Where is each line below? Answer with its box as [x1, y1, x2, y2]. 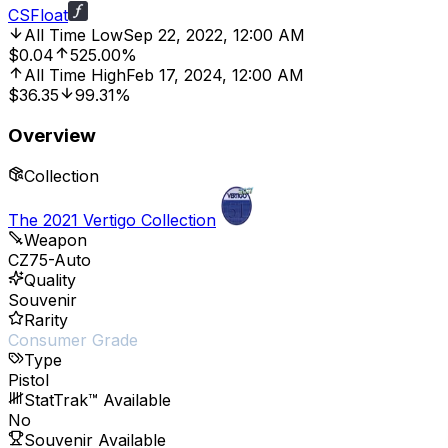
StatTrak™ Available [24, 389, 171, 410]
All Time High [24, 65, 126, 86]
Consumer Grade [8, 329, 138, 350]
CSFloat [8, 5, 68, 26]
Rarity [24, 309, 68, 330]
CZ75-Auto [8, 249, 91, 270]
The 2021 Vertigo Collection [8, 209, 216, 230]
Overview [8, 123, 96, 147]
